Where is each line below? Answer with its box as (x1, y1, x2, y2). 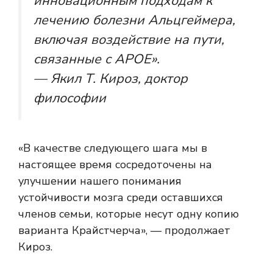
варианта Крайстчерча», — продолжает (18, 222, 230, 238)
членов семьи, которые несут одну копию (18, 206, 239, 221)
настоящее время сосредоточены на (18, 157, 212, 172)
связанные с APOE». (34, 50, 160, 69)
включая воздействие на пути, (34, 30, 224, 49)
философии (34, 89, 106, 108)
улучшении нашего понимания (18, 173, 182, 188)
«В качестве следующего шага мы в (18, 140, 207, 155)
